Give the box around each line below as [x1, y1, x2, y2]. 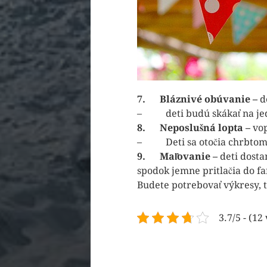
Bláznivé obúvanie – [160, 94, 260, 105]
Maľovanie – [160, 151, 220, 163]
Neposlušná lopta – [160, 122, 253, 134]
